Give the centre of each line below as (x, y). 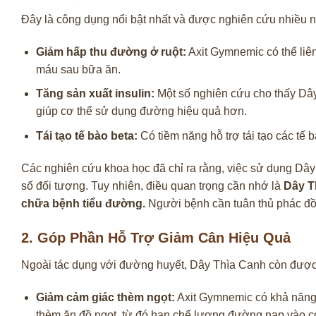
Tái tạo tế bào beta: (86, 135)
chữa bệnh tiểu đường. (83, 203)
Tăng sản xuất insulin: (95, 94)
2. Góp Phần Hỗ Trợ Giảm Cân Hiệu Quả (156, 238)
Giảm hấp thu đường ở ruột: (111, 51)
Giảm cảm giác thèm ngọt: (105, 298)
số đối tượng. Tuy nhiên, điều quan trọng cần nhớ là (152, 186)
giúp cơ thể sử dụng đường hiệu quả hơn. (141, 111)
